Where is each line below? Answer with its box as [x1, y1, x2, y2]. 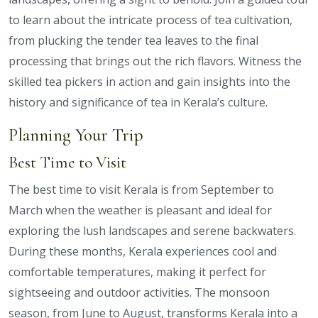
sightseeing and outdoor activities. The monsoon [9, 285, 270, 301]
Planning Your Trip [9, 124, 143, 146]
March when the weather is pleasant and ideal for [9, 202, 272, 219]
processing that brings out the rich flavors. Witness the [9, 53, 302, 70]
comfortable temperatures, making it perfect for [9, 264, 266, 280]
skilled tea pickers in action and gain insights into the [9, 74, 290, 90]
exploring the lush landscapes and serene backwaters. [9, 223, 296, 239]
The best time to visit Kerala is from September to [9, 182, 274, 198]
